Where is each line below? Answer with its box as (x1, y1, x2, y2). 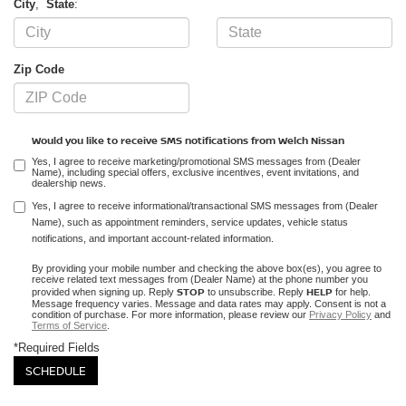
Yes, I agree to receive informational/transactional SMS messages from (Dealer (32, 200, 378, 212)
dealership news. (32, 178, 106, 189)
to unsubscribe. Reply (205, 286, 306, 298)
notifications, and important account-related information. (32, 233, 274, 245)
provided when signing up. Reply (32, 286, 177, 298)
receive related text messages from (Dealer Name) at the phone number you (32, 274, 368, 285)
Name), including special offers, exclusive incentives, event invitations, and (32, 167, 359, 179)
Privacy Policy (309, 309, 372, 321)
